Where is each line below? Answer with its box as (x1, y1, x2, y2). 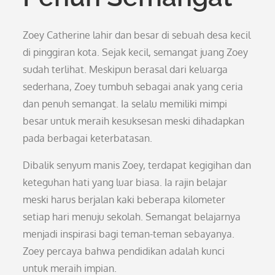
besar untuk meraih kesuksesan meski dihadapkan (23, 115, 245, 127)
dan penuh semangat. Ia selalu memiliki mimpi (23, 98, 228, 110)
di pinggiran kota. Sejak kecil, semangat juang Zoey (23, 46, 249, 58)
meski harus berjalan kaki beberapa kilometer (23, 193, 226, 206)
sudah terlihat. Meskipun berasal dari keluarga (23, 63, 228, 76)
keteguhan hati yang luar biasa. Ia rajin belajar (23, 176, 228, 188)
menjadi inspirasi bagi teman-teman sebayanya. (23, 228, 235, 240)
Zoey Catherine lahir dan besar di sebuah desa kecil (23, 29, 251, 41)
